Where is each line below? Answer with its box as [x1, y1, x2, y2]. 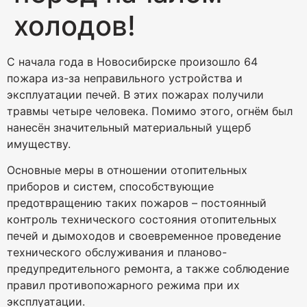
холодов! [14, 9, 136, 42]
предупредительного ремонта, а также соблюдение [7, 262, 289, 276]
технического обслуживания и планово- [7, 245, 227, 260]
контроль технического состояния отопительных [7, 212, 277, 227]
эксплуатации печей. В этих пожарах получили [7, 88, 264, 101]
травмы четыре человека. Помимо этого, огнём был [7, 104, 293, 118]
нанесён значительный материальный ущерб [7, 121, 251, 134]
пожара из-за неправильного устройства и [7, 71, 243, 85]
